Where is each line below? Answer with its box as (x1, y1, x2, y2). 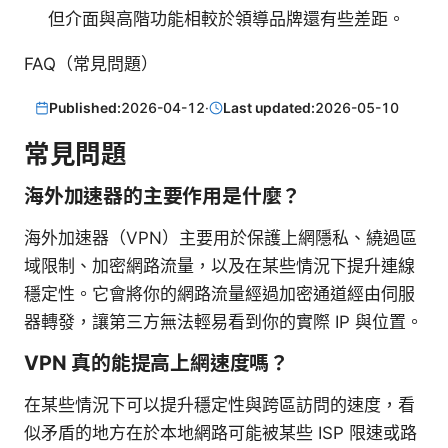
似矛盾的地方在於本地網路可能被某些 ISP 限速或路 (24, 422, 417, 443)
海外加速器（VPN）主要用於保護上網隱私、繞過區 (24, 227, 417, 248)
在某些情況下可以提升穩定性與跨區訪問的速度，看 (24, 394, 415, 415)
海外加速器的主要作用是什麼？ (24, 183, 302, 208)
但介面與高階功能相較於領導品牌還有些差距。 (48, 9, 405, 30)
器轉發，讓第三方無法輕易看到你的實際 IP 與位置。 (24, 311, 423, 332)
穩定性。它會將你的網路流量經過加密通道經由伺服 (24, 283, 415, 304)
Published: (49, 99, 122, 117)
